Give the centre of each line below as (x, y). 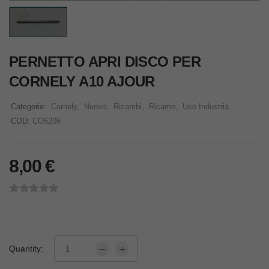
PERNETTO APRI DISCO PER (105, 62)
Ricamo (162, 107)
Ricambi (128, 107)
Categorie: (30, 107)
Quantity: (26, 248)
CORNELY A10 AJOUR (82, 82)
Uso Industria (206, 107)
